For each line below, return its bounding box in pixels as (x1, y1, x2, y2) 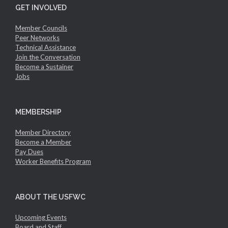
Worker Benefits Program (15, 157, 91, 165)
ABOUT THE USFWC (15, 192, 85, 201)
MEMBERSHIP (15, 107, 62, 116)
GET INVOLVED (15, 3, 67, 12)
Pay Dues (15, 147, 43, 156)
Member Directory (15, 128, 71, 136)
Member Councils (15, 23, 67, 32)
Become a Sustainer (15, 62, 73, 71)
